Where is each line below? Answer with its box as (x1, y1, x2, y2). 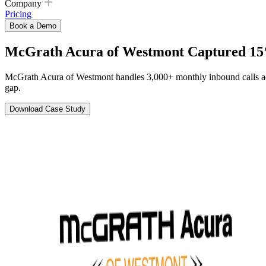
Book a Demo (9, 21, 56, 30)
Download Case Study (9, 104, 85, 113)
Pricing (5, 9, 31, 19)
